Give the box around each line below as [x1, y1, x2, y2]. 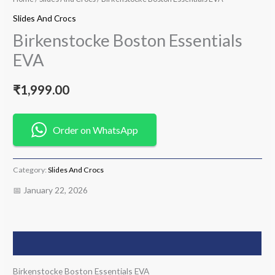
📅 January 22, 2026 [13, 185, 88, 196]
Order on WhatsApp [53, 124, 139, 136]
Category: [13, 165, 48, 174]
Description [13, 238, 61, 249]
